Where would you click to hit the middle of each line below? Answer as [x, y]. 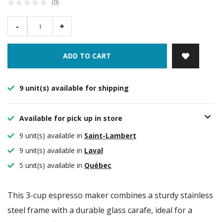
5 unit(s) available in [51, 166]
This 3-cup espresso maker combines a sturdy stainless [110, 195]
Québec [98, 166]
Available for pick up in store [70, 118]
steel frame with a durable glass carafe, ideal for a [100, 210]
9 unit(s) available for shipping [73, 88]
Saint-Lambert [110, 136]
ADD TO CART [87, 56]
